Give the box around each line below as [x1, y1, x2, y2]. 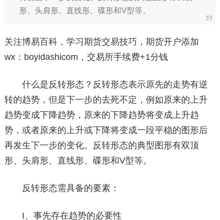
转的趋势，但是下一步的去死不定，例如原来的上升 [4, 95, 208, 105]
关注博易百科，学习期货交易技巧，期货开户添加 [4, 37, 199, 47]
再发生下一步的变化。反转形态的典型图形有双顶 [4, 140, 199, 150]
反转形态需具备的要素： [4, 183, 119, 193]
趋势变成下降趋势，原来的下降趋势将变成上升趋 [4, 110, 199, 120]
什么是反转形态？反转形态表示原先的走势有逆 [4, 80, 208, 89]
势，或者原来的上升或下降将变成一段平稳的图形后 [4, 125, 208, 135]
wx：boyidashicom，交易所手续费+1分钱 [4, 52, 168, 62]
